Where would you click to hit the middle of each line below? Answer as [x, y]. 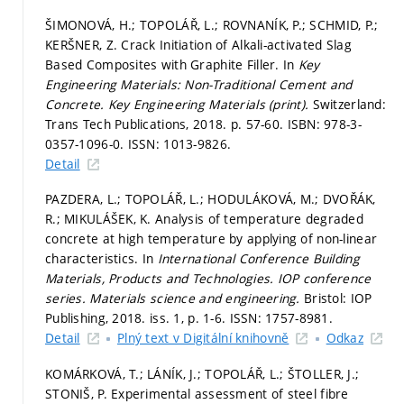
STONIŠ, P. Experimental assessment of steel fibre [197, 393]
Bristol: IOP [338, 298]
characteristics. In [101, 258]
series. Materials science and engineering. [175, 298]
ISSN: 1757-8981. [281, 318]
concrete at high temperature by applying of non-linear [211, 239]
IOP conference [324, 278]
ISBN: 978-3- [324, 124]
